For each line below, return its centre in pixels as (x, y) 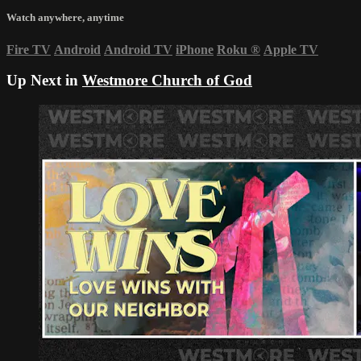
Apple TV (291, 49)
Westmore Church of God (167, 81)
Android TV (138, 49)
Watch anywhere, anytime (65, 18)
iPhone (195, 49)
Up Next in (44, 81)
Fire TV (29, 49)
